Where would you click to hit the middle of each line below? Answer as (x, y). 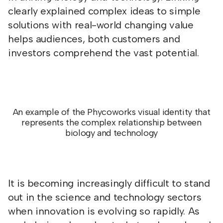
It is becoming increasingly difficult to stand (109, 183)
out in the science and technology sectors (105, 197)
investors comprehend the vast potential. (104, 53)
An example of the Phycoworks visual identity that (111, 112)
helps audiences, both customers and (94, 39)
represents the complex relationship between (111, 122)
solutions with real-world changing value (101, 25)
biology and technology (111, 133)
